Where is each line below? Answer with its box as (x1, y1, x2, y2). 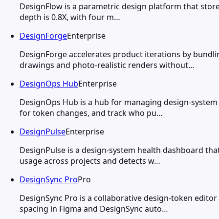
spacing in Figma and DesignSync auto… (20, 203, 168, 214)
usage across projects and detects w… (20, 155, 160, 166)
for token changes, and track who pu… (20, 107, 163, 118)
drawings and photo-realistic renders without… (20, 59, 195, 70)
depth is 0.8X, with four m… (20, 11, 120, 22)
